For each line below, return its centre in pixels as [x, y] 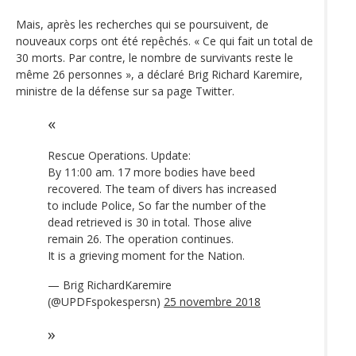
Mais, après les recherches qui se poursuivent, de [142, 24]
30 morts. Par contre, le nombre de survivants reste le [155, 57]
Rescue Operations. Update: [119, 155]
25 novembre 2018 [212, 301]
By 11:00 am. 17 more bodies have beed [151, 172]
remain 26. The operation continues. [141, 238]
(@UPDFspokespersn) [106, 301]
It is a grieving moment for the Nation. [146, 255]
